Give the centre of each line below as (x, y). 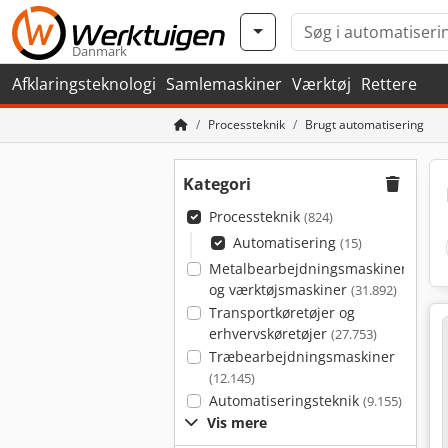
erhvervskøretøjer (269, 333)
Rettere (389, 84)
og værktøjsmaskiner (279, 289)
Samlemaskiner (224, 84)
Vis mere (237, 422)
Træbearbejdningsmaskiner (301, 356)
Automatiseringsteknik (285, 400)
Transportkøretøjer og (281, 312)
